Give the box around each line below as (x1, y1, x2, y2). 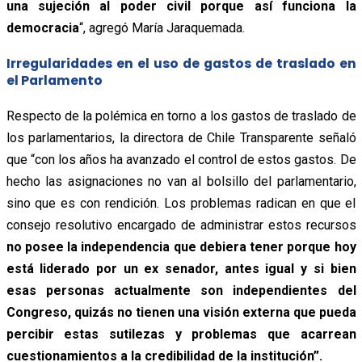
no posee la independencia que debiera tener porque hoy (6, 238, 356, 255)
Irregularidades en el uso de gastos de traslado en (6, 54, 356, 72)
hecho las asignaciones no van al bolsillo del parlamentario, (6, 173, 356, 189)
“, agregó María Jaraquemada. (78, 19, 245, 36)
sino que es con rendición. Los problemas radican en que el (6, 195, 356, 211)
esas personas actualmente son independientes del (6, 282, 356, 298)
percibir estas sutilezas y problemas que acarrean (6, 326, 356, 342)
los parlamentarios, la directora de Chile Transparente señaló (6, 129, 356, 145)
